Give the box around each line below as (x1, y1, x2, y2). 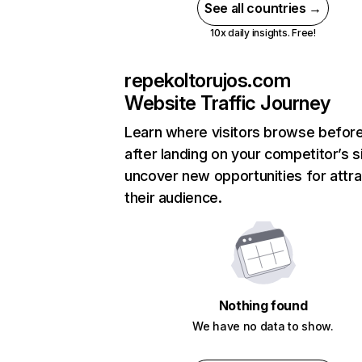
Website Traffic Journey (124, 91, 330, 115)
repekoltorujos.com (124, 69, 291, 92)
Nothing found (218, 297, 308, 314)
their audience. (124, 189, 222, 206)
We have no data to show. (192, 319, 334, 333)
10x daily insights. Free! (209, 27, 316, 39)
